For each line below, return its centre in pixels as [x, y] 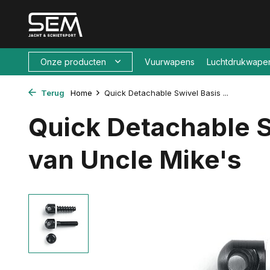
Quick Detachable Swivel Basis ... [166, 93]
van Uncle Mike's [135, 159]
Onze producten [73, 62]
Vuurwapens [170, 62]
